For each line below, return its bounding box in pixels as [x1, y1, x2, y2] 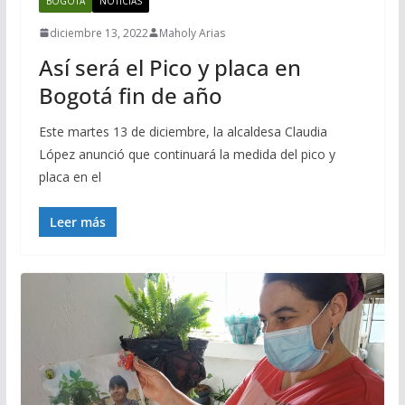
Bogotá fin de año [38, 80, 222, 110]
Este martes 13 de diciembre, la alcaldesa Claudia [38, 122, 327, 140]
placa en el [38, 167, 101, 185]
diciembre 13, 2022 [49, 24, 148, 41]
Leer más [49, 212, 106, 231]
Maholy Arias [158, 24, 225, 41]
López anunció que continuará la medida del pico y [38, 145, 335, 163]
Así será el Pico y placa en [38, 52, 301, 82]
